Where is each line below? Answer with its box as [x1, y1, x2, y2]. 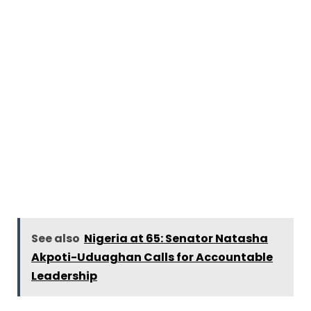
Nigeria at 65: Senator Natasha [84, 230, 268, 247]
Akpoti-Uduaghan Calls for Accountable [31, 249, 273, 266]
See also [31, 230, 80, 247]
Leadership [31, 268, 97, 285]
